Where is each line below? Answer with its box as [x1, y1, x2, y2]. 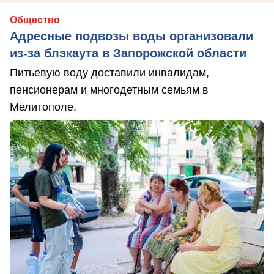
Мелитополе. [10, 101, 76, 114]
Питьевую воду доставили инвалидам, [10, 67, 209, 80]
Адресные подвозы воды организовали [10, 29, 253, 43]
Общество [10, 15, 60, 26]
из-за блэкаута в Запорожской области [10, 46, 246, 61]
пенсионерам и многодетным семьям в [10, 84, 209, 97]
